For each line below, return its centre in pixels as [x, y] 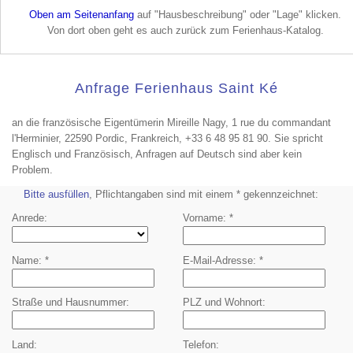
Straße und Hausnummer [69, 303]
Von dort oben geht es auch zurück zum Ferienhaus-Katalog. [185, 30]
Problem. [32, 170]
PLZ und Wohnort [222, 303]
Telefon [199, 345]
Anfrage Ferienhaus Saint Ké [176, 89]
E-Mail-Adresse [217, 260]
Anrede [28, 217]
